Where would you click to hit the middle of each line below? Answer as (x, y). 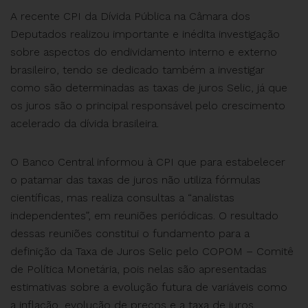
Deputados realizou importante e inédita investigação (145, 34)
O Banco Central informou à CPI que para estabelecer (148, 162)
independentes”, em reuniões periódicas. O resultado (144, 216)
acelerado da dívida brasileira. (85, 124)
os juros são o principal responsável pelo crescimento (148, 106)
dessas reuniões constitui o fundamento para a (130, 234)
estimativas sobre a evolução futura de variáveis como (149, 287)
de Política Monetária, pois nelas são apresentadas (139, 269)
